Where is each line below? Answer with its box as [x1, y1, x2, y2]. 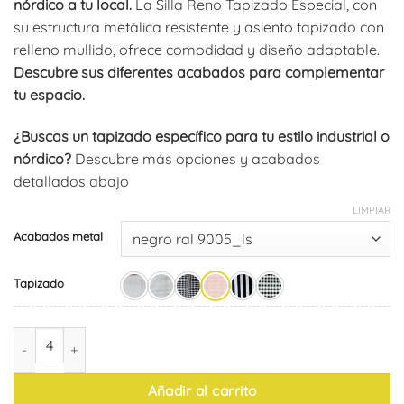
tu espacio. [14, 86, 85, 105]
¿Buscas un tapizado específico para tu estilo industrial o [14, 127, 390, 146]
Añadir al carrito [147, 381, 257, 399]
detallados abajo [14, 172, 129, 191]
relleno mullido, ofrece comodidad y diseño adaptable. [14, 41, 380, 60]
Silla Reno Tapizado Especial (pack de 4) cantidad [13, 327, 313, 344]
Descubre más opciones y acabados [71, 150, 320, 169]
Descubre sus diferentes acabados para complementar [14, 63, 384, 82]
